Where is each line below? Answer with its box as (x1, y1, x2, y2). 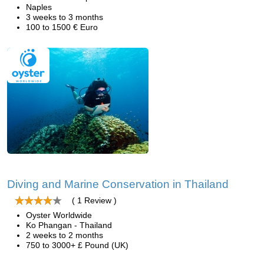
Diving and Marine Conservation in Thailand (7, 178, 229, 190)
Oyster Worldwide (26, 210, 92, 220)
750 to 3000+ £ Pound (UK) (26, 240, 128, 250)
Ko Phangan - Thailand (26, 220, 112, 230)
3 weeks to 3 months (26, 12, 103, 22)
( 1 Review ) (72, 196, 117, 205)
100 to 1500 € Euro (26, 22, 98, 32)
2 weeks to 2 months (26, 230, 103, 240)
